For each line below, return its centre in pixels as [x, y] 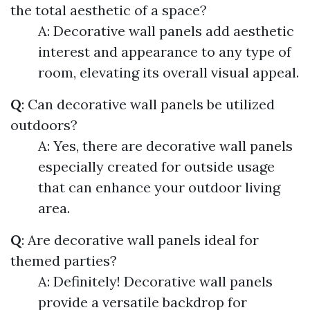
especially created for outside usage [156, 167]
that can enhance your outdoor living [159, 188]
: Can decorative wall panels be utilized [148, 104]
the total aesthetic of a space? [109, 10]
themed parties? [64, 261]
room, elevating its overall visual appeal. [168, 73]
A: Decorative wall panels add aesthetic [166, 31]
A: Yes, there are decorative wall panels [165, 146]
